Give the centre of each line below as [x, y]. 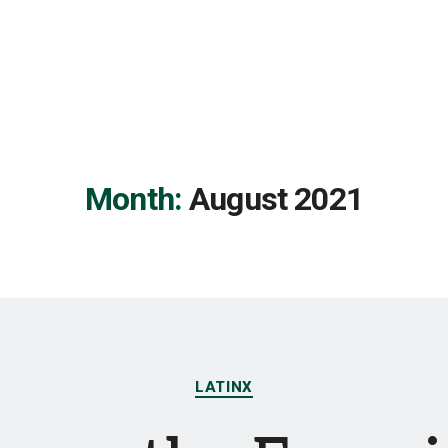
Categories [267, 377]
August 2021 [276, 199]
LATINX [224, 387]
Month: [134, 199]
